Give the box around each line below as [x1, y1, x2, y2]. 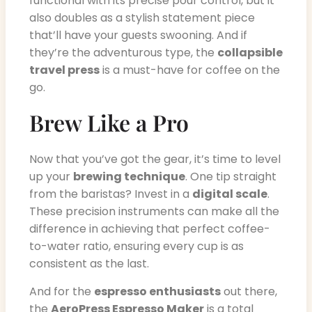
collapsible [217, 44, 283, 61]
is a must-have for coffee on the [100, 61, 280, 78]
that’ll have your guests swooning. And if [29, 26, 247, 43]
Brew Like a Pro [29, 107, 189, 138]
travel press [29, 61, 100, 78]
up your [29, 169, 73, 185]
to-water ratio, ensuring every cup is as [29, 238, 244, 255]
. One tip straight [185, 169, 276, 185]
